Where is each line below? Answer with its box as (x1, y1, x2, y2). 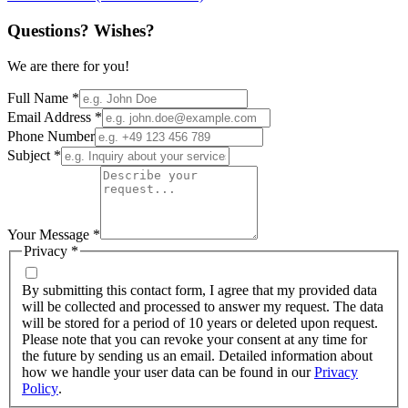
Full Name (7, 89, 68, 106)
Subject (7, 147, 50, 163)
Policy (22, 381, 58, 397)
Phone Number (7, 127, 95, 144)
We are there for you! (7, 57, 129, 74)
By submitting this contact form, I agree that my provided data (22, 282, 377, 299)
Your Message (7, 226, 89, 242)
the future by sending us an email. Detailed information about (22, 348, 372, 364)
